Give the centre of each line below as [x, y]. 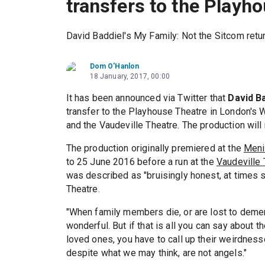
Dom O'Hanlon [114, 67]
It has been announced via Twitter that [147, 98]
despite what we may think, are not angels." [156, 253]
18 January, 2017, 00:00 [130, 77]
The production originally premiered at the [155, 148]
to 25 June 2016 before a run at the [141, 162]
